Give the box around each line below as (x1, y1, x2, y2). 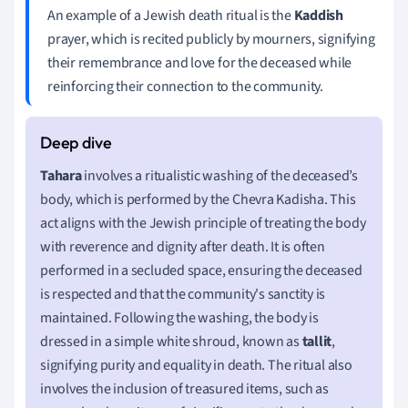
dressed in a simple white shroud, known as (40, 331, 302, 352)
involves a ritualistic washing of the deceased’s (81, 165, 358, 186)
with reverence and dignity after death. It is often (40, 236, 325, 257)
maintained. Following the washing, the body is (40, 307, 319, 328)
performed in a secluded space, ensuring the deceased (40, 260, 362, 280)
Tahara (40, 165, 82, 186)
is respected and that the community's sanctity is (40, 283, 326, 304)
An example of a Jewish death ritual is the (47, 5, 294, 25)
